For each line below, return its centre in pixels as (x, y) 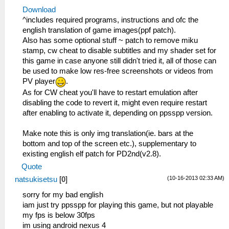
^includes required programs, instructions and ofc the (110, 20)
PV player (39, 82)
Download (39, 10)
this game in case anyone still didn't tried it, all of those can (119, 61)
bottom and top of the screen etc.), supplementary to (109, 143)
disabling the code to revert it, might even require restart (115, 102)
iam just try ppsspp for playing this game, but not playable (118, 205)
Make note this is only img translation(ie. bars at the (108, 133)
